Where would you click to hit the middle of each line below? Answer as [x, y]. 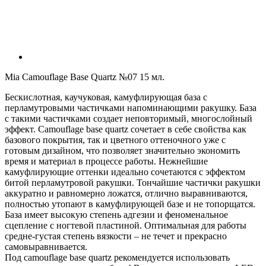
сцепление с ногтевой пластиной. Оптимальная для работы [126, 226]
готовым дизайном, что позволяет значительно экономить [122, 151]
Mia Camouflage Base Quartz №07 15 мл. [85, 77]
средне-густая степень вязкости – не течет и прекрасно [116, 236]
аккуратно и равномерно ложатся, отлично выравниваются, [126, 194]
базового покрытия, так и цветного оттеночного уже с [115, 140]
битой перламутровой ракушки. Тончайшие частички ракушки [133, 183]
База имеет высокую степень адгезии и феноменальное [116, 215]
